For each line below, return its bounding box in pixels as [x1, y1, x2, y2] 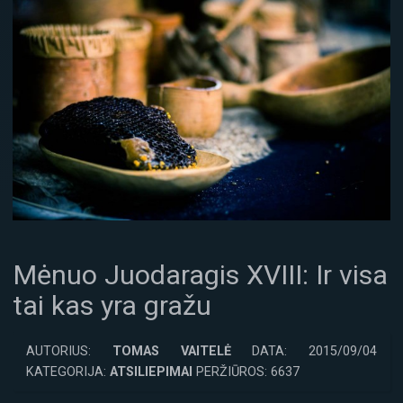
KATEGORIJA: [26, 363, 110, 380]
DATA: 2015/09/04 [230, 343, 377, 359]
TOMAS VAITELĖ [112, 343, 231, 359]
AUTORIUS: [26, 343, 112, 359]
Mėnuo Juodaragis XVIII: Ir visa [13, 258, 388, 291]
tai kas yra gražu [13, 289, 211, 321]
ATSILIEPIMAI [110, 363, 193, 380]
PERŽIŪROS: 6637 [193, 363, 300, 380]
